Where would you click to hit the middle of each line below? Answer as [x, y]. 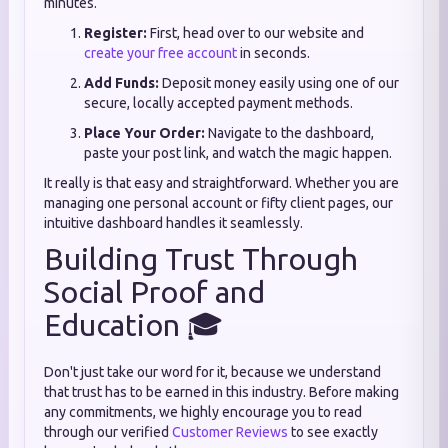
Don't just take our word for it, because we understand [212, 372]
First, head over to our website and [255, 33]
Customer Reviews [230, 432]
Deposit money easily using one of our [279, 83]
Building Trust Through [201, 259]
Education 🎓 [133, 325]
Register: [115, 33]
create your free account [160, 53]
